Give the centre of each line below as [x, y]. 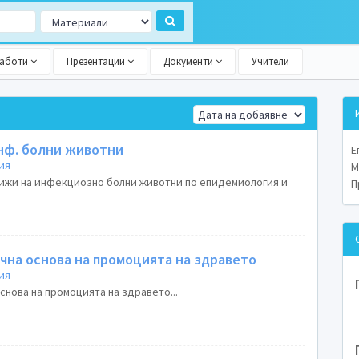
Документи [190, 61]
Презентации [97, 61]
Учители [270, 61]
